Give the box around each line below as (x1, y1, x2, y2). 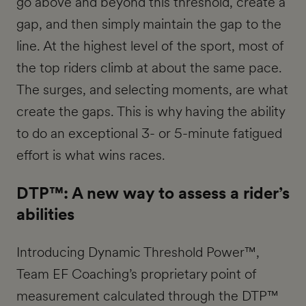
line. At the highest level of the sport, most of (16, 36, 284, 56)
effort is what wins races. (16, 145, 165, 165)
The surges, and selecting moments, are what (16, 80, 288, 100)
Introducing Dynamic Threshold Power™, (16, 242, 260, 262)
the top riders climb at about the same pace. (16, 58, 282, 78)
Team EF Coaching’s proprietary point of (16, 264, 257, 284)
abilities (16, 203, 74, 226)
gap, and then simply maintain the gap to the (16, 14, 281, 34)
